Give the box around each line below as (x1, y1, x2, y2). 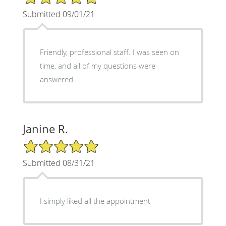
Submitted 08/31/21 (22, 157, 95, 168)
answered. (39, 74, 75, 84)
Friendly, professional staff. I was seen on (39, 46, 133, 57)
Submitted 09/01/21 (22, 8, 95, 20)
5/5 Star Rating (22, 138, 73, 148)
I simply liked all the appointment (39, 195, 150, 206)
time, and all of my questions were (39, 60, 58, 71)
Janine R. (22, 121, 68, 136)
